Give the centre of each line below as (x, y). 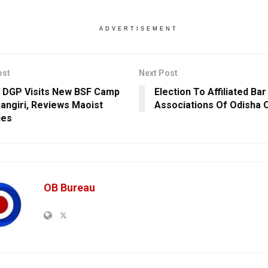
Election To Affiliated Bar (210, 92)
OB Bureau (69, 187)
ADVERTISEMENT (138, 28)
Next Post (158, 73)
